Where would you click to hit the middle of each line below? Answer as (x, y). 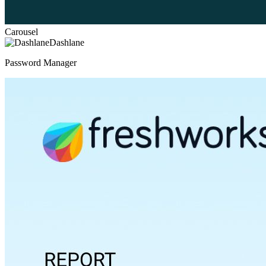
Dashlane (67, 42)
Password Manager (41, 62)
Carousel (21, 31)
